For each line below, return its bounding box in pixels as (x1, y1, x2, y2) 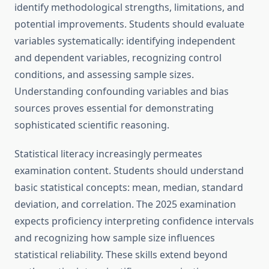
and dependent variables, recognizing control (14, 51, 222, 65)
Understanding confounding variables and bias (14, 85, 229, 98)
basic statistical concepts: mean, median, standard (14, 181, 243, 195)
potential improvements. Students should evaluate (14, 17, 244, 31)
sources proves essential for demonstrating (14, 101, 214, 115)
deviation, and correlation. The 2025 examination (14, 198, 236, 211)
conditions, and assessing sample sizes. (14, 68, 194, 82)
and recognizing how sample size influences (14, 231, 215, 245)
